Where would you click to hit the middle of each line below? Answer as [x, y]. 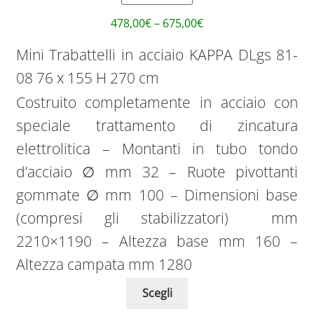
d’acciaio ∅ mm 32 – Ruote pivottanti [157, 172]
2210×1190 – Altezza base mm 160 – [157, 241]
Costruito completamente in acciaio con [157, 103]
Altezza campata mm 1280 [104, 265]
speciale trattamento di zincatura [157, 126]
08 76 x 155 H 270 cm [87, 78]
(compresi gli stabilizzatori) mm [157, 218]
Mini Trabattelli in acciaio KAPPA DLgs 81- [157, 55]
